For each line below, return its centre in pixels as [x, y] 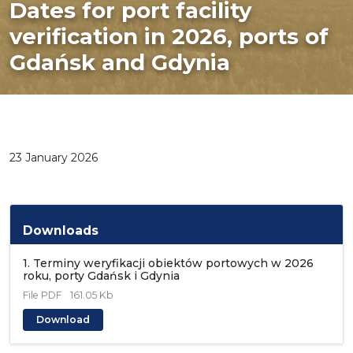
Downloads [61, 230]
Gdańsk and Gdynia [120, 62]
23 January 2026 [54, 157]
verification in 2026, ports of [169, 36]
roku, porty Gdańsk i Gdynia [101, 275]
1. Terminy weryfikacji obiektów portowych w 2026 [168, 263]
